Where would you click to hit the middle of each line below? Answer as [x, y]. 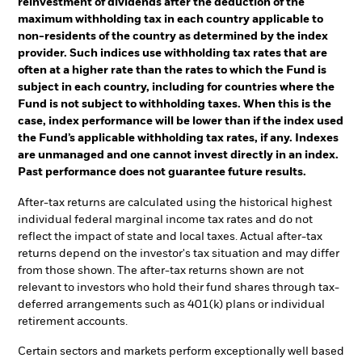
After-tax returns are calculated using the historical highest [175, 202]
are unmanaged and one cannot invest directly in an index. [178, 155]
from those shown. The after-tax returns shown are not [161, 270]
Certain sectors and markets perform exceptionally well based [181, 352]
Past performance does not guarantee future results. [162, 172]
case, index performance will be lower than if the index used [181, 121]
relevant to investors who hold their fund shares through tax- [179, 287]
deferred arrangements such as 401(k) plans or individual [171, 304]
